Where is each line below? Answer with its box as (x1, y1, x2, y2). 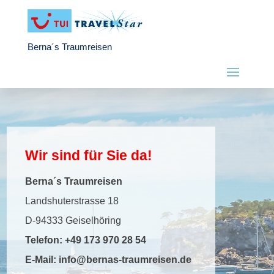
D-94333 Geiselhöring (25, 215, 122, 226)
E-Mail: (25, 254, 59, 265)
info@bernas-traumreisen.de (59, 254, 192, 265)
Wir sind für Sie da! (25, 147, 153, 164)
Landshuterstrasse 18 (25, 196, 119, 207)
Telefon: (25, 235, 65, 246)
